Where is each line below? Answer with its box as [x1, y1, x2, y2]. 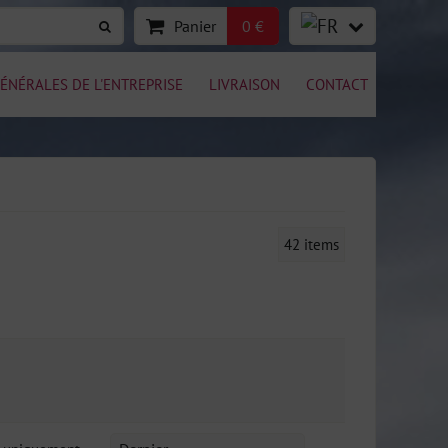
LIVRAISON [209, 74, 280, 94]
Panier [174, 16, 216, 36]
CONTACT [306, 74, 368, 94]
